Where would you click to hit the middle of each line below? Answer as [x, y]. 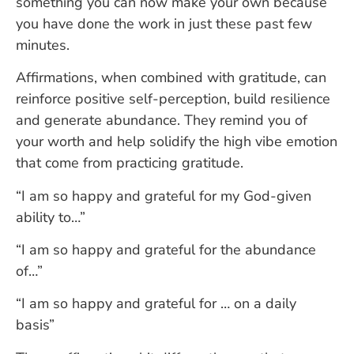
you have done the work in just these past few [164, 23]
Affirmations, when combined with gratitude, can [171, 78]
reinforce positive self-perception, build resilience [173, 99]
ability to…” [51, 217]
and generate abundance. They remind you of [162, 121]
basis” [35, 325]
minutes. [43, 45]
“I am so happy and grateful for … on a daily [156, 304]
